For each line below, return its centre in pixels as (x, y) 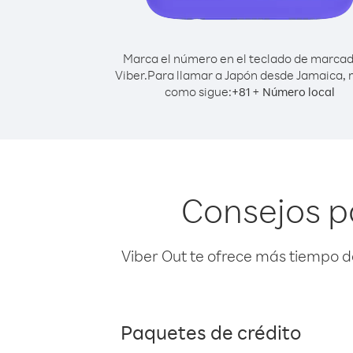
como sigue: (198, 91)
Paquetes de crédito (211, 332)
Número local (299, 92)
